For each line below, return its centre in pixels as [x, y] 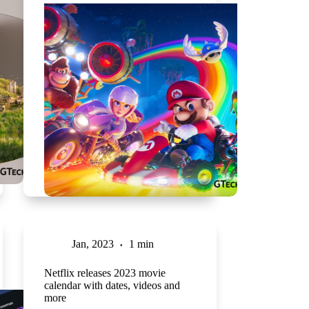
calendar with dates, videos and [112, 285]
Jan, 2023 [92, 243]
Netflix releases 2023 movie [104, 272]
